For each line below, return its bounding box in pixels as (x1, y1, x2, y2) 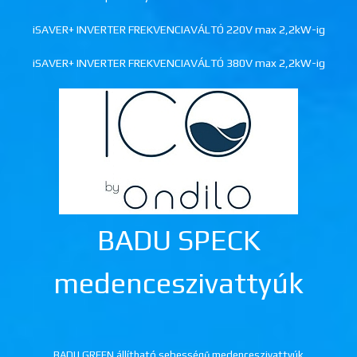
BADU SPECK (96, 223, 261, 257)
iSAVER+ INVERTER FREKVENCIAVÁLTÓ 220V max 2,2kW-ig (32, 23, 325, 37)
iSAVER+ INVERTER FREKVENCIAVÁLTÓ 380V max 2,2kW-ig (32, 57, 325, 70)
